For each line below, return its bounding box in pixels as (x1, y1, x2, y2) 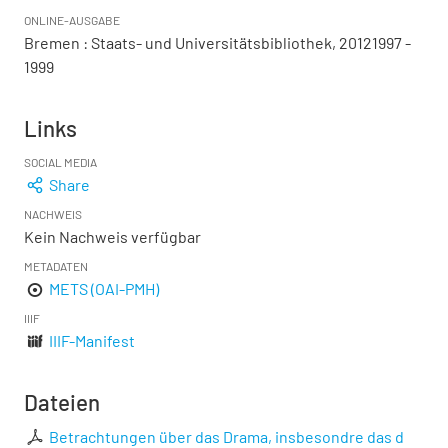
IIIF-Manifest (49, 331, 136, 350)
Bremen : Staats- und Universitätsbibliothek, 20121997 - (24, 33, 411, 52)
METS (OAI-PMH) (49, 279, 160, 298)
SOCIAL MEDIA (24, 155, 97, 169)
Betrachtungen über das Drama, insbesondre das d (49, 427, 405, 446)
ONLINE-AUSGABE (24, 13, 120, 27)
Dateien (24, 389, 100, 415)
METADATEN (24, 259, 88, 273)
